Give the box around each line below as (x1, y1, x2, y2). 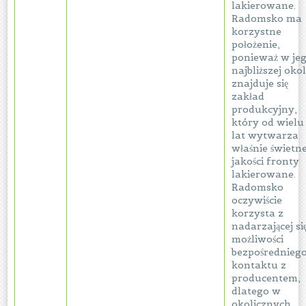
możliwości (232, 233, 284, 245)
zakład (232, 90, 265, 102)
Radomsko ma (232, 12, 303, 25)
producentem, (232, 272, 301, 284)
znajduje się (232, 77, 289, 89)
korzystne (232, 25, 282, 38)
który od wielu (232, 116, 305, 128)
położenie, (232, 38, 281, 51)
